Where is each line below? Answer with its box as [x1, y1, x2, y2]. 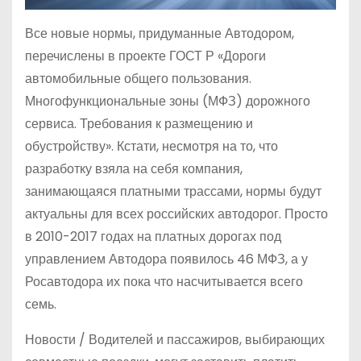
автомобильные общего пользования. [25, 69, 251, 89]
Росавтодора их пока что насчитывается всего [25, 272, 303, 292]
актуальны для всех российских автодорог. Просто [25, 205, 328, 224]
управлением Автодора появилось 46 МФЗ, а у [25, 250, 308, 269]
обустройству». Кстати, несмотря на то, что [25, 137, 278, 156]
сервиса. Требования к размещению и [25, 114, 253, 134]
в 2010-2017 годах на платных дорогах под [25, 227, 281, 247]
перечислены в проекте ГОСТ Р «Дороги [25, 47, 266, 66]
